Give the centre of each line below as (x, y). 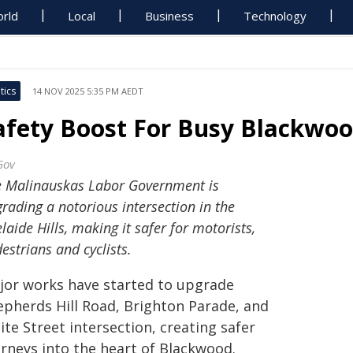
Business (170, 16)
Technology (275, 16)
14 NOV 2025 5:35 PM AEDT (88, 91)
